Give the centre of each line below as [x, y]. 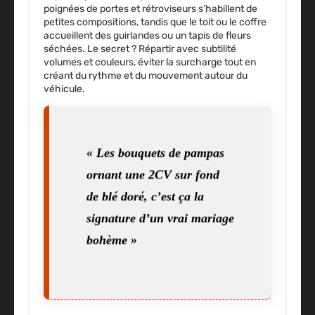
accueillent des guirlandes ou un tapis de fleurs [147, 35]
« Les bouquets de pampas [155, 150]
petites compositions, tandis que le [121, 22]
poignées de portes [86, 8]
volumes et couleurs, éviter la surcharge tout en [150, 62]
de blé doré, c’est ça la [145, 194]
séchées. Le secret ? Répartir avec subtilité [140, 49]
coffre [253, 22]
